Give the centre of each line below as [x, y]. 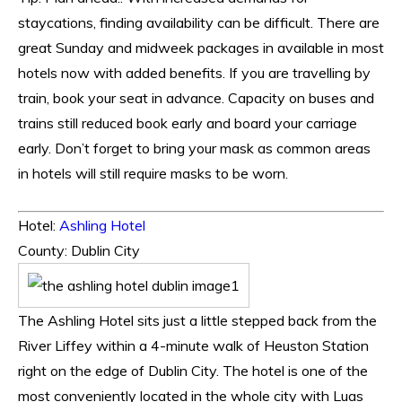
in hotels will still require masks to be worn [152, 173]
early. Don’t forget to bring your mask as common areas [194, 148]
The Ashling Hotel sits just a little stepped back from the [197, 320]
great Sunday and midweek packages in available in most [201, 47]
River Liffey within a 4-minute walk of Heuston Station [193, 345]
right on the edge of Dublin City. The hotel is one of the [193, 370]
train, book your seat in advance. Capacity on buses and [196, 97]
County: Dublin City [79, 250]
